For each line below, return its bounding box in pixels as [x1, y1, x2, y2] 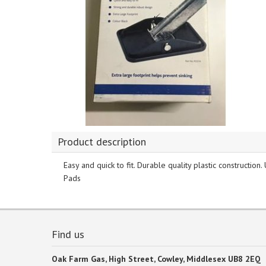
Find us [52, 227, 84, 241]
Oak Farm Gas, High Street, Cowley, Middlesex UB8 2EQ [52, 254, 261, 264]
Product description [58, 135, 146, 148]
